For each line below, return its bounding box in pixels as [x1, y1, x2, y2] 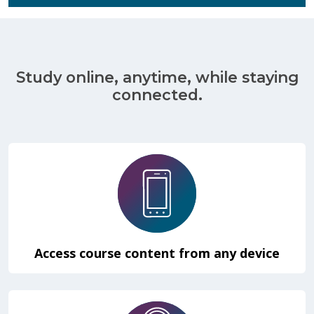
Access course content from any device [34, 244, 280, 261]
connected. [111, 85, 203, 104]
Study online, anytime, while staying [15, 67, 299, 86]
